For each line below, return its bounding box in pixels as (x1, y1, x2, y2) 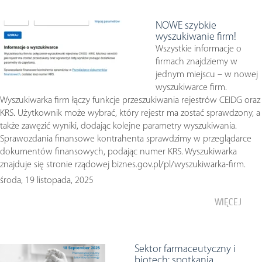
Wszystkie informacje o (156, 44, 242, 54)
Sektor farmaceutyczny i (135, 244, 236, 255)
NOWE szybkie (156, 20, 216, 32)
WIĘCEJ (215, 196, 242, 208)
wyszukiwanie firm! (156, 32, 236, 43)
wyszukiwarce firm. (156, 83, 227, 92)
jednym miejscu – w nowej (156, 70, 258, 80)
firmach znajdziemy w (156, 57, 237, 67)
